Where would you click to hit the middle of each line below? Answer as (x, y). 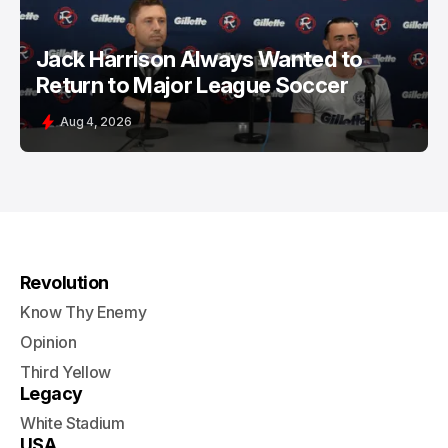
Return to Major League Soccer (192, 85)
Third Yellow (66, 372)
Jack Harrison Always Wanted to (199, 59)
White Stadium (72, 423)
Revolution (64, 282)
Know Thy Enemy (83, 312)
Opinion (48, 342)
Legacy (51, 393)
